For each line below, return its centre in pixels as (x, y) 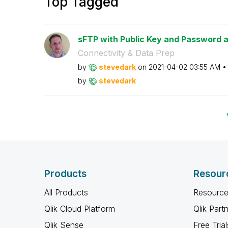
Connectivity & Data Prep (126, 53)
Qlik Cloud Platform (80, 209)
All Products (66, 192)
